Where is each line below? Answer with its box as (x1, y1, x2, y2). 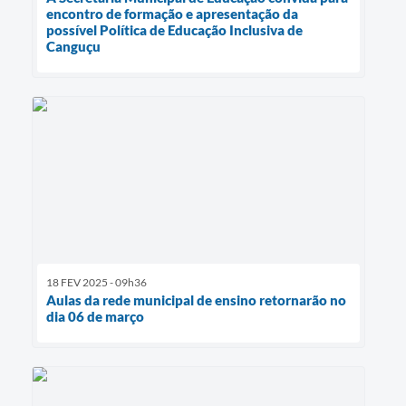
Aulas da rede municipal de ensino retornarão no (46, 292, 346, 309)
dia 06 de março (46, 308, 144, 325)
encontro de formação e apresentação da (46, 5, 298, 23)
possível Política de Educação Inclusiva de (46, 22, 303, 39)
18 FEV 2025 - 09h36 (46, 275, 147, 290)
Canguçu (46, 38, 101, 55)
